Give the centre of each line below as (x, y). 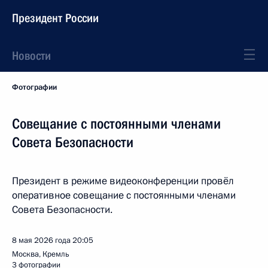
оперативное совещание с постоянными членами (124, 195)
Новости (31, 56)
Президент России (55, 18)
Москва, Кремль (41, 254)
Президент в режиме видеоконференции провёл (123, 181)
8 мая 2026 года (41, 240)
